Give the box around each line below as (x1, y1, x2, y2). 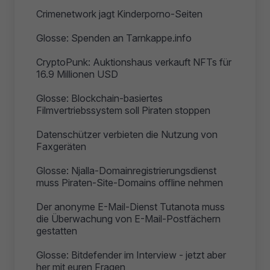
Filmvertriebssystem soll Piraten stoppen (36, 104, 210, 116)
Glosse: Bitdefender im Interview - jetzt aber (36, 248, 226, 261)
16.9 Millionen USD (36, 67, 118, 80)
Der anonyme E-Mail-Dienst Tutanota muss (36, 200, 225, 213)
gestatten (36, 224, 77, 237)
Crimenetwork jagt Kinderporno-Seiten (36, 7, 202, 20)
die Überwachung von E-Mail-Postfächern (36, 212, 221, 225)
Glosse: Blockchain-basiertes (36, 92, 163, 104)
